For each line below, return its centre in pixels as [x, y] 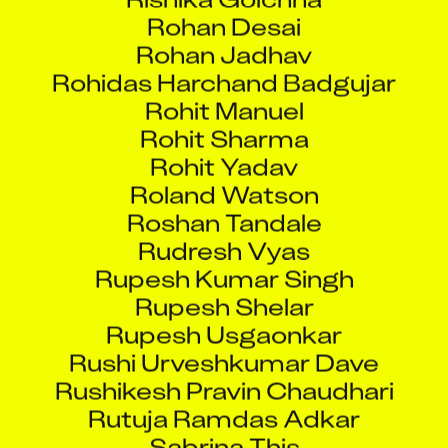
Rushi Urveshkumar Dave [224, 344]
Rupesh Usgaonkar [224, 316]
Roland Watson [224, 176]
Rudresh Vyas [224, 232]
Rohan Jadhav [224, 36]
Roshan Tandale [224, 204]
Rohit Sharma [224, 120]
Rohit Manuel [224, 92]
